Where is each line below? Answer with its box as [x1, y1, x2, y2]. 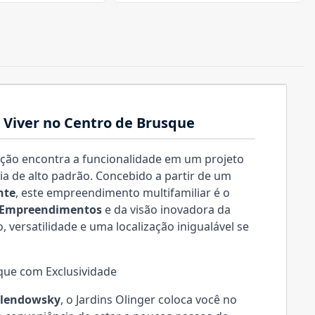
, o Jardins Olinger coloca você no [60, 292, 237, 307]
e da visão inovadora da [102, 202, 231, 217]
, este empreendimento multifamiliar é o [15, 185, 230, 200]
